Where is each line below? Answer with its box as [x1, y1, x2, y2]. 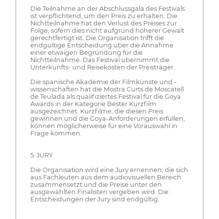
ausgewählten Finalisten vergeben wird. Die [30, 188, 169, 196]
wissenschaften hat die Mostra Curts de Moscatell [30, 86, 184, 93]
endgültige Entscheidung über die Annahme [30, 42, 174, 49]
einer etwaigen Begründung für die [30, 49, 143, 57]
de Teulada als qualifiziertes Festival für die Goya [30, 93, 181, 101]
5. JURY [30, 152, 53, 159]
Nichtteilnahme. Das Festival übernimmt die [30, 56, 170, 64]
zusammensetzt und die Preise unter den [30, 181, 162, 189]
